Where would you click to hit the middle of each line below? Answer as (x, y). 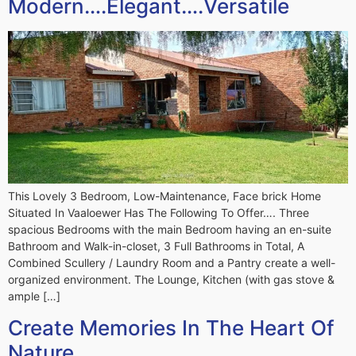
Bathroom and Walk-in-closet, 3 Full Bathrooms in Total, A (156, 246)
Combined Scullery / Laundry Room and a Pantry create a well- (172, 262)
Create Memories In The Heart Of (171, 328)
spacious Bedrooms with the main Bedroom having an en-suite (170, 229)
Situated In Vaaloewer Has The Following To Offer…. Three (159, 212)
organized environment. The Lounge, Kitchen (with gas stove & (171, 279)
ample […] (34, 296)
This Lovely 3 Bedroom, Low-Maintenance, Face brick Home (164, 195)
